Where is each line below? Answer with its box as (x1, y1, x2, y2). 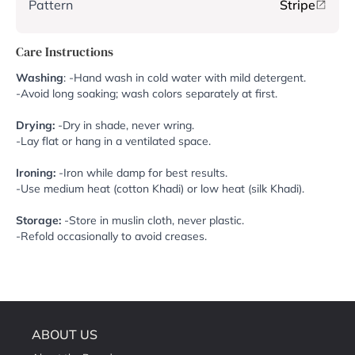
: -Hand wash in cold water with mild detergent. (63, 71, 309, 86)
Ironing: (16, 166, 55, 181)
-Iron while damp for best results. (55, 166, 231, 181)
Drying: (16, 118, 55, 133)
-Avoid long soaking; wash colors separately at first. (16, 86, 281, 101)
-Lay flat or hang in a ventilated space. (16, 134, 214, 149)
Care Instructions (16, 43, 113, 61)
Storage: (16, 213, 61, 228)
